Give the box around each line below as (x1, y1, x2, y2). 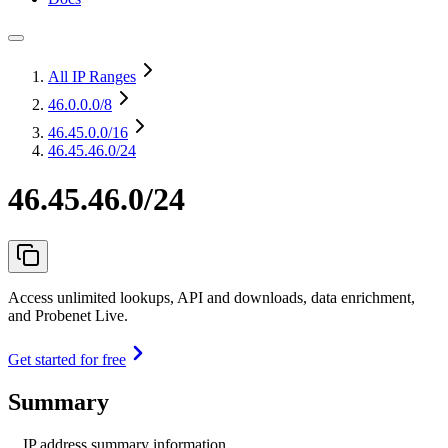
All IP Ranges (48, 68, 136, 85)
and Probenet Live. (8, 306, 128, 324)
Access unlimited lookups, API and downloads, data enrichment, (8, 288, 415, 306)
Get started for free (8, 350, 126, 368)
